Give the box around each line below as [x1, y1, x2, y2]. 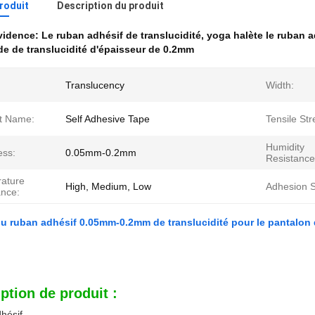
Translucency [65, 79, 124, 91]
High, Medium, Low [65, 181, 151, 192]
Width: [266, 79, 294, 91]
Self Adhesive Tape [65, 113, 150, 124]
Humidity [266, 141, 304, 153]
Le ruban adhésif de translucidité [41, 30, 201, 41]
